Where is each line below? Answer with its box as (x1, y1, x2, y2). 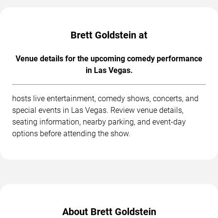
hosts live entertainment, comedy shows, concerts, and (12, 94, 199, 104)
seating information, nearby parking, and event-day (12, 117, 186, 127)
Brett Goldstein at (71, 29, 147, 41)
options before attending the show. (12, 129, 130, 139)
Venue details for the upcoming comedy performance (16, 54, 202, 64)
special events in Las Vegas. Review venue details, (12, 106, 183, 115)
